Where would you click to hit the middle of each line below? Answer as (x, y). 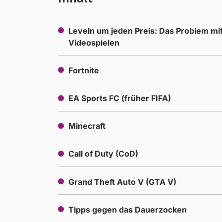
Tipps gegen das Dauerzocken (127, 209)
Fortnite (83, 70)
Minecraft (87, 126)
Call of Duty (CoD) (103, 154)
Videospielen (94, 42)
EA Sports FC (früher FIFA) (119, 98)
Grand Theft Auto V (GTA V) (122, 182)
